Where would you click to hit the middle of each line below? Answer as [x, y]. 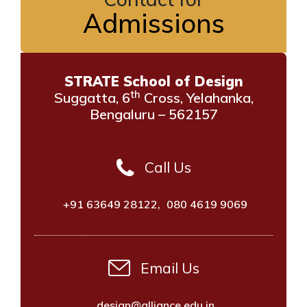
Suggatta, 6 [92, 98]
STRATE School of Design [153, 81]
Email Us [170, 268]
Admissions [153, 23]
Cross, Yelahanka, [197, 98]
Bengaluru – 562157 [153, 114]
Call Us [168, 167]
